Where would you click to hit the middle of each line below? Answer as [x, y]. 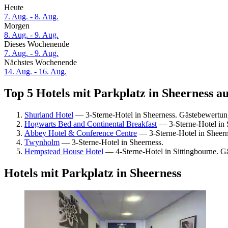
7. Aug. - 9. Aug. [31, 53]
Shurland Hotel [49, 115]
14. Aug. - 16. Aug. [35, 72]
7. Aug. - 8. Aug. [31, 17]
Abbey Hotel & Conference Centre [81, 133]
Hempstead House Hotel [64, 151]
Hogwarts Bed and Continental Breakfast [91, 124]
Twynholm [42, 142]
